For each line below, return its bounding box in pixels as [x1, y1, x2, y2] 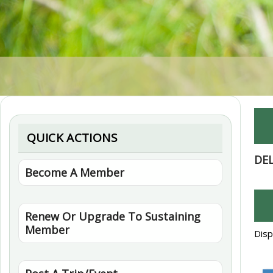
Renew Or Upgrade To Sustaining [25, 209, 200, 224]
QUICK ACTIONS [27, 130, 118, 146]
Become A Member [25, 165, 124, 180]
